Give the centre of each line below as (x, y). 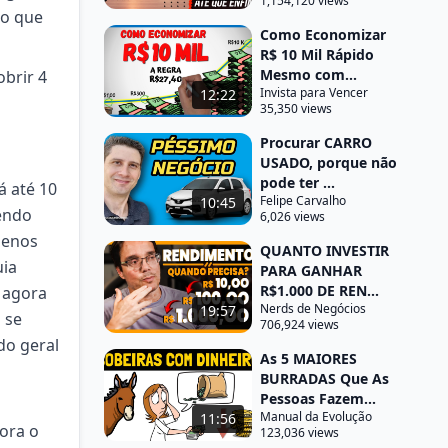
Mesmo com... (308, 74)
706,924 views (299, 324)
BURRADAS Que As (324, 378)
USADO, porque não (328, 162)
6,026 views (292, 216)
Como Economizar (323, 34)
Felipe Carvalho (303, 200)
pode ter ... (297, 182)
